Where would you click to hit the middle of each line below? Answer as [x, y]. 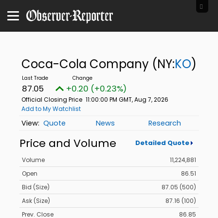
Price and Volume [68, 143]
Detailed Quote [162, 143]
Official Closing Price [52, 100]
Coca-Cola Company [86, 64]
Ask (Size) [36, 201]
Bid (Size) [36, 187]
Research [165, 123]
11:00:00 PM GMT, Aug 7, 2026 [127, 100]
